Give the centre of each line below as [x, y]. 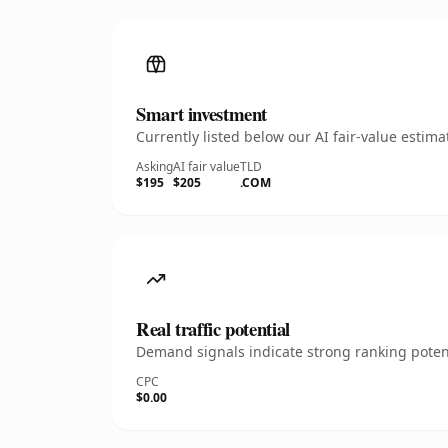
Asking [154, 166]
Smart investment [202, 113]
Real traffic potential [213, 328]
